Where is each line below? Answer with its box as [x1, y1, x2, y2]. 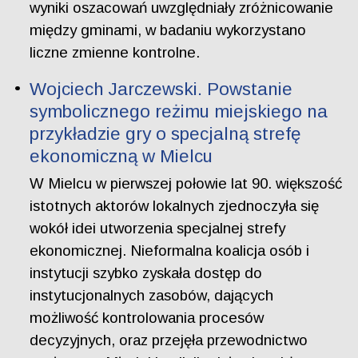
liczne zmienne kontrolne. [30, 43, 201, 61]
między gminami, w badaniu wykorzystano [30, 21, 307, 38]
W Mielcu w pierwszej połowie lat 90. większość [30, 174, 343, 192]
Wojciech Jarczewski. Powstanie [30, 79, 293, 100]
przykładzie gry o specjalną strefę [30, 124, 301, 145]
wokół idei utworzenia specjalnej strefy [30, 219, 286, 237]
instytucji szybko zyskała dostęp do [30, 264, 263, 281]
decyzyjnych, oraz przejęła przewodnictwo [30, 331, 308, 348]
